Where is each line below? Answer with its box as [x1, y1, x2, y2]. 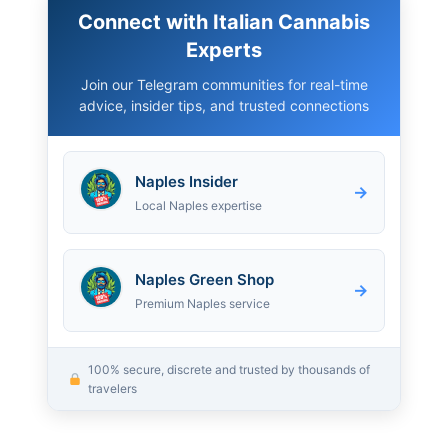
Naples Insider [135, 171, 238, 191]
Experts [186, 37, 262, 62]
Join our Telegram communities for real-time [80, 75, 368, 93]
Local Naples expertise [135, 197, 262, 213]
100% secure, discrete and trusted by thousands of [87, 361, 370, 377]
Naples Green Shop [135, 269, 274, 289]
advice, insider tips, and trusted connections [79, 96, 369, 114]
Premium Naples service [135, 295, 270, 311]
